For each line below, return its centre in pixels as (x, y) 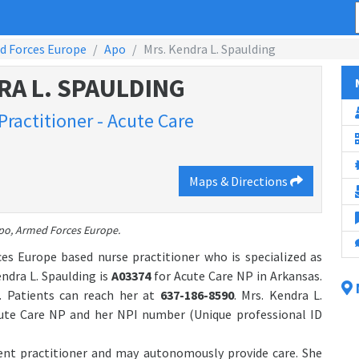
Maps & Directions (240, 181)
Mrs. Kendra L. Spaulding (210, 49)
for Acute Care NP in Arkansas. (238, 276)
